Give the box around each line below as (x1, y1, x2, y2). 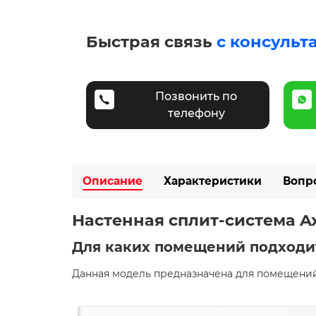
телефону (167, 106, 225, 120)
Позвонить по (155, 89, 237, 103)
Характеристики (164, 174, 262, 188)
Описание (83, 174, 142, 188)
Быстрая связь (86, 31, 217, 51)
